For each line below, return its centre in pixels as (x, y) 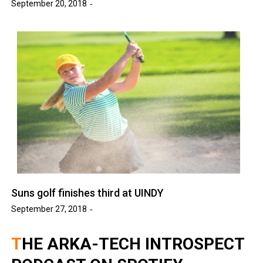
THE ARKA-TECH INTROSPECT (17, 244)
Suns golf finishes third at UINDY (88, 193)
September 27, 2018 (49, 209)
